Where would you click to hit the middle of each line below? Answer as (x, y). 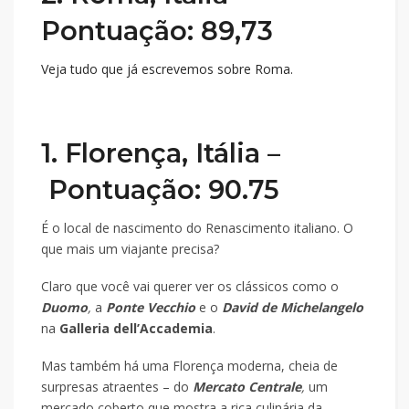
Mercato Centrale (247, 386)
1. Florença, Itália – (161, 152)
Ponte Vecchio (151, 307)
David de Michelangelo (293, 307)
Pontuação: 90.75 (160, 189)
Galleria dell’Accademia (136, 328)
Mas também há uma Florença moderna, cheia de (189, 365)
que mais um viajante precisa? (130, 248)
